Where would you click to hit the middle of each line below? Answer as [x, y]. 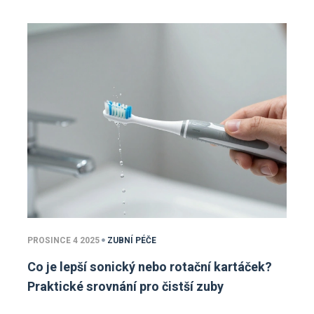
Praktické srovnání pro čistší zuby [125, 287]
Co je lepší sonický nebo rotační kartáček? [150, 267]
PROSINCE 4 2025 [63, 240]
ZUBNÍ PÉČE [132, 240]
